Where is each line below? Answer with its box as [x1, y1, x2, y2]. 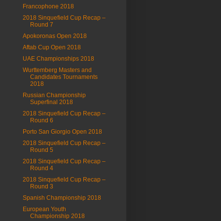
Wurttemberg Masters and [22, 67, 92, 74]
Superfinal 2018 [30, 99, 73, 106]
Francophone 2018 [22, 3, 74, 10]
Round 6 [30, 117, 53, 124]
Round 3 [30, 183, 53, 190]
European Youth [22, 206, 66, 213]
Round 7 [30, 21, 53, 28]
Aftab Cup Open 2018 [22, 44, 81, 51]
